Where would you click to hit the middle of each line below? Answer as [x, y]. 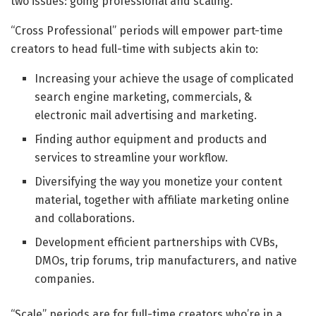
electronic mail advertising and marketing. [146, 115]
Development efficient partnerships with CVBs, [157, 242]
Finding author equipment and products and [151, 139]
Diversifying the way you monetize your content [159, 181]
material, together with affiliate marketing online [162, 200]
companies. [65, 279]
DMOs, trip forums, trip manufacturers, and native [166, 260]
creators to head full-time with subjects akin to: [134, 49]
